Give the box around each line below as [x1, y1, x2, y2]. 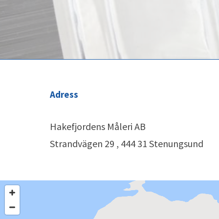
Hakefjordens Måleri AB [50, 120, 146, 132]
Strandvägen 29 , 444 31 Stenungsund [50, 137, 203, 150]
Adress [50, 88, 78, 100]
